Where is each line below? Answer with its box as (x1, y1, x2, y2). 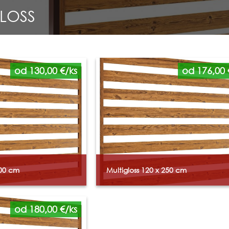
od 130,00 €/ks (14, 64, 78, 76)
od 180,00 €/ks (14, 203, 78, 215)
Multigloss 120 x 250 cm (106, 165, 187, 175)
